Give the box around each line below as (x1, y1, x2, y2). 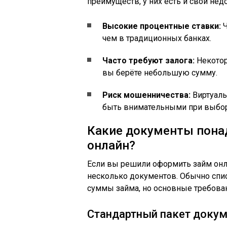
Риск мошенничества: (102, 90, 191, 100)
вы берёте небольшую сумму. (102, 68, 217, 78)
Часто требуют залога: (102, 56, 195, 65)
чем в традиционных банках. (102, 33, 211, 43)
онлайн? (87, 138, 135, 153)
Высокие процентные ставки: (102, 21, 221, 31)
